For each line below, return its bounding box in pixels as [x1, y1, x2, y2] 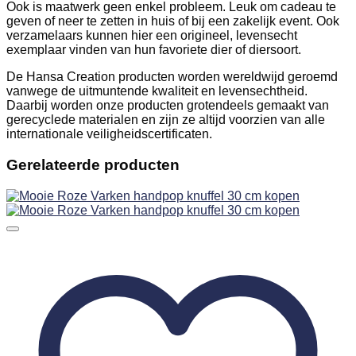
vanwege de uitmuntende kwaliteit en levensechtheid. [6, 84, 308, 99]
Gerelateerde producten [6, 156, 180, 173]
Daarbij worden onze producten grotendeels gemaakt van [6, 99, 329, 113]
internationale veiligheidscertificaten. [6, 127, 212, 141]
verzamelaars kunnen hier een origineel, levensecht [6, 29, 297, 43]
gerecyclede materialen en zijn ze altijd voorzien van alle [6, 113, 325, 127]
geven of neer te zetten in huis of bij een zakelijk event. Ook [6, 14, 339, 29]
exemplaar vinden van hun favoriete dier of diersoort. [6, 43, 301, 57]
